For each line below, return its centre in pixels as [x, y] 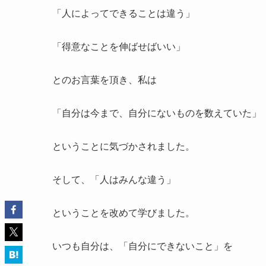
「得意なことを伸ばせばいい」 [119, 47]
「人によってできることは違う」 [123, 14]
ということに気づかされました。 [123, 147]
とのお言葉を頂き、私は [104, 80]
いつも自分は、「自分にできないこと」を [142, 246]
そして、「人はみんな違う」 [114, 180]
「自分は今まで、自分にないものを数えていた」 [157, 113]
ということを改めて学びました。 [123, 213]
